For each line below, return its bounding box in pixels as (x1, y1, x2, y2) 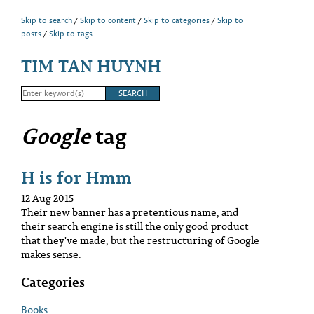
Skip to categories (144, 15, 210, 26)
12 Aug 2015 (21, 190, 74, 205)
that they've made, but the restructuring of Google (21, 232, 259, 247)
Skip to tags (49, 28, 93, 39)
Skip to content (80, 15, 136, 26)
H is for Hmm (21, 163, 132, 191)
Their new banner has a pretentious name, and (21, 204, 239, 219)
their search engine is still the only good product (21, 218, 249, 233)
